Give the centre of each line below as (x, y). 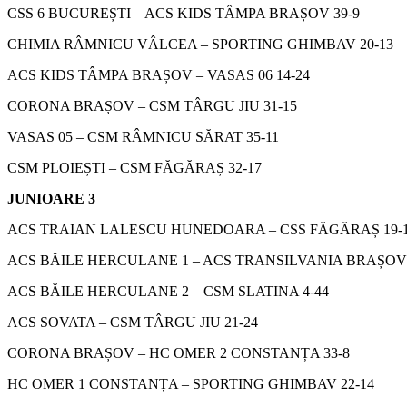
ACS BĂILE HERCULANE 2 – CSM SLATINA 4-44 (168, 291)
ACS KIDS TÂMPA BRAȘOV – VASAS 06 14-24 (159, 74)
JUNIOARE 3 (51, 198)
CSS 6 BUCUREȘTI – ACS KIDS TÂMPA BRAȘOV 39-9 (184, 13)
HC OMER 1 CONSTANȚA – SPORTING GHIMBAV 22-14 (191, 383)
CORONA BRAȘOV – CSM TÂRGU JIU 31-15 (152, 105)
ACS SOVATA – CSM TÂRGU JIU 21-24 (133, 322)
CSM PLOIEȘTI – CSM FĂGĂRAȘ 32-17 (134, 167)
